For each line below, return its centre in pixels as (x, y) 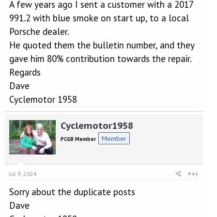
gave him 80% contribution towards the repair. (100, 59)
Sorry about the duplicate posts (72, 192)
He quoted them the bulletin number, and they (101, 45)
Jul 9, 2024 (23, 173)
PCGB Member (78, 139)
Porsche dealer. (39, 31)
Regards (25, 72)
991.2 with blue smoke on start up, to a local (99, 18)
